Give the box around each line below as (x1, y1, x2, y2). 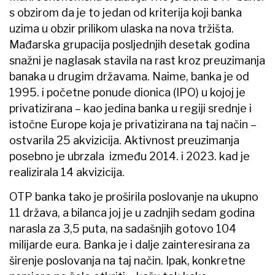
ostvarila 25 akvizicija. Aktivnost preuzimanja (9, 134, 239, 147)
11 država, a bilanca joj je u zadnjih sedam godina (9, 206, 255, 220)
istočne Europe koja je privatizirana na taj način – (9, 118, 257, 131)
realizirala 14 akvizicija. (9, 166, 125, 179)
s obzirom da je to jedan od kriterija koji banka (9, 6, 242, 20)
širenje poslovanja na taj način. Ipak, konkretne (9, 254, 246, 268)
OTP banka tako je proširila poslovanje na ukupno (9, 190, 258, 204)
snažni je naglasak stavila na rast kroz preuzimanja (9, 54, 265, 68)
